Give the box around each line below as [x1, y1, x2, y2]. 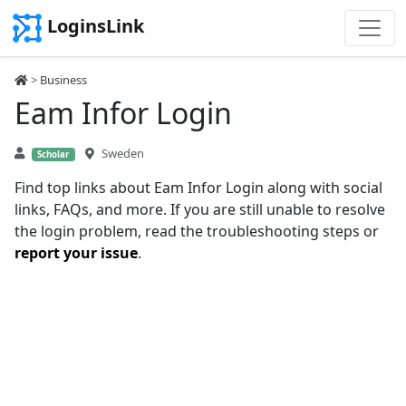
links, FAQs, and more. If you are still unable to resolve [14, 199, 385, 219]
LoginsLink [47, 14, 144, 39]
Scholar [37, 149, 70, 160]
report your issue [14, 243, 138, 263]
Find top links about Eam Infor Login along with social [14, 178, 382, 198]
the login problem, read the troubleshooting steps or [14, 221, 379, 241]
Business [40, 72, 87, 88]
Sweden [101, 145, 144, 161]
